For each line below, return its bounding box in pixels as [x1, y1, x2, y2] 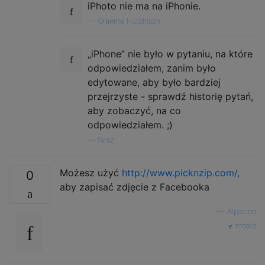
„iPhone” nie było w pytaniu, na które [88, 47, 253, 60]
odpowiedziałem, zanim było [88, 62, 216, 74]
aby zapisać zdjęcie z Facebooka [60, 180, 209, 193]
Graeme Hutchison [98, 16, 160, 25]
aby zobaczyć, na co [88, 104, 181, 117]
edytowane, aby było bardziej [88, 76, 221, 88]
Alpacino [227, 206, 256, 216]
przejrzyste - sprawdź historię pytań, [88, 90, 253, 102]
